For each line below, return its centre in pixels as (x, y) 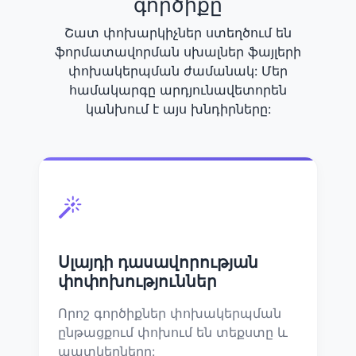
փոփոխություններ (137, 281)
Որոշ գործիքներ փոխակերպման (170, 313)
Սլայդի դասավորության (158, 262)
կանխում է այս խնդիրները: (178, 108)
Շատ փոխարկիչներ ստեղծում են (178, 32)
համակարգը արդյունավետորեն (178, 89)
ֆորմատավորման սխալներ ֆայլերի (178, 51)
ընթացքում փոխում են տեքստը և (173, 332)
